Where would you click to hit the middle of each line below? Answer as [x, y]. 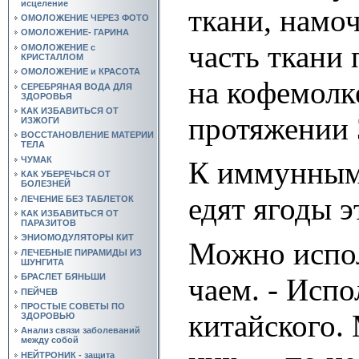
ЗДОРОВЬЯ [46, 96]
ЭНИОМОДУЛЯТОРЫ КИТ [77, 238]
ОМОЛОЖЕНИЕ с [58, 47]
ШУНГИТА [42, 262]
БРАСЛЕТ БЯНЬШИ [63, 277]
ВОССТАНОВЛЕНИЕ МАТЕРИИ [87, 135]
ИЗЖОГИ [40, 120]
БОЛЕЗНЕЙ [46, 184]
